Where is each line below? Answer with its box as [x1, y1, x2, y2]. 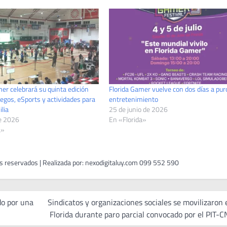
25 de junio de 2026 [109, 104, 168, 115]
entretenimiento [109, 94, 158, 105]
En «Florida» [109, 114, 146, 125]
